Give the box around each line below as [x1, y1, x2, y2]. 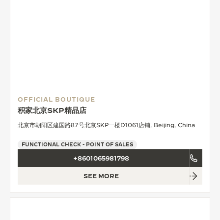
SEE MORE [83, 172, 119, 180]
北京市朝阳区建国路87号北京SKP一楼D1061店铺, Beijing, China [18, 121, 195, 129]
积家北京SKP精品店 [18, 106, 86, 115]
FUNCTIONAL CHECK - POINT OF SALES [22, 141, 133, 148]
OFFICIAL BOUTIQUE [18, 96, 95, 103]
